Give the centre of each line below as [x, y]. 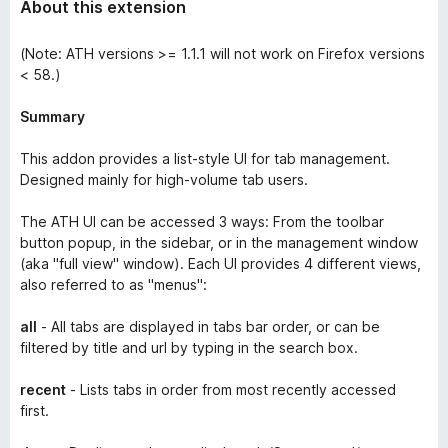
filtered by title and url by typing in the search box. [189, 347]
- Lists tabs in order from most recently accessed [231, 389]
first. [34, 410]
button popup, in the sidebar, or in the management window [219, 242]
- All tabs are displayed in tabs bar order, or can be [208, 326]
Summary [52, 116]
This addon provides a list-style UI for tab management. [205, 158]
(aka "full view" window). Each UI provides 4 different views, [220, 263]
